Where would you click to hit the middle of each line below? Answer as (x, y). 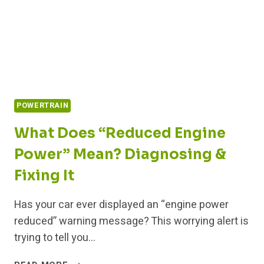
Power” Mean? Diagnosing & (120, 154)
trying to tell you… (55, 237)
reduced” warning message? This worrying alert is (131, 221)
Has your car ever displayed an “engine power (121, 204)
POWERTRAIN (43, 106)
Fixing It (44, 175)
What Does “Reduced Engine (120, 133)
